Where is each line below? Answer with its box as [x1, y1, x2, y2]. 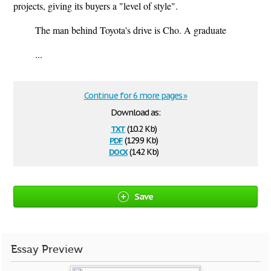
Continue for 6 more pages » [83, 90, 188, 101]
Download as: [111, 107, 160, 118]
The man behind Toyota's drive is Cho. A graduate [35, 24, 226, 36]
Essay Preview [11, 243, 83, 256]
